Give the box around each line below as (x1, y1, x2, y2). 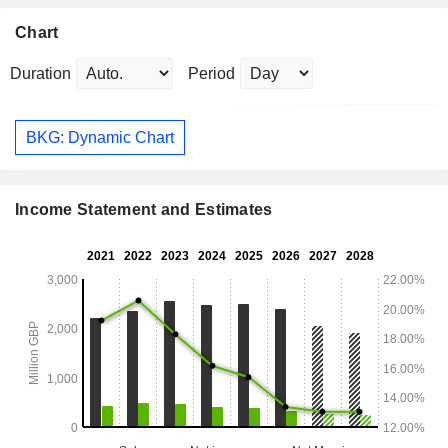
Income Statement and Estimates (15, 201, 273, 219)
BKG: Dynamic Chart (26, 128, 174, 146)
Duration (10, 65, 71, 83)
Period (188, 65, 235, 83)
